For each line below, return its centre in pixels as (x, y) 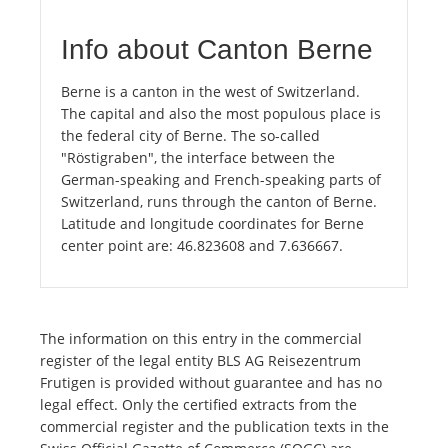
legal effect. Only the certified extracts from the (198, 405)
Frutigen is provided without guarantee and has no (211, 383)
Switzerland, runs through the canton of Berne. (219, 202)
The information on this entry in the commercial (201, 339)
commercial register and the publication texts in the (214, 427)
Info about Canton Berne (217, 50)
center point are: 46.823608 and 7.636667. (202, 246)
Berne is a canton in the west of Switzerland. (210, 92)
